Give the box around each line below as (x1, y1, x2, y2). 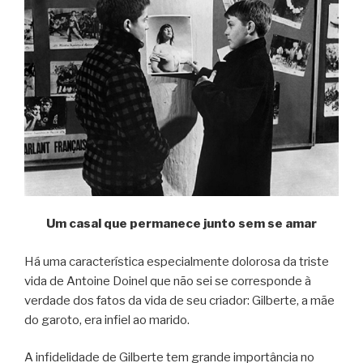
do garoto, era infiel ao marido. (24, 312, 190, 327)
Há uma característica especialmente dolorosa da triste (24, 254, 329, 269)
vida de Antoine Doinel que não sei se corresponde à (24, 273, 311, 288)
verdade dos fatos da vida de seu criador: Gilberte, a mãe (24, 293, 335, 308)
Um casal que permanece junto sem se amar (46, 216, 317, 232)
